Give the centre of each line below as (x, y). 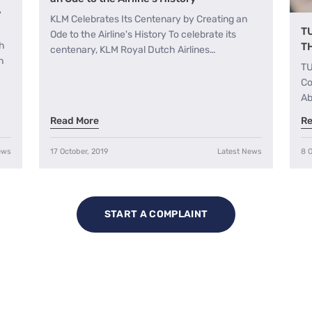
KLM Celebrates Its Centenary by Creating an (149, 19)
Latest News (240, 152)
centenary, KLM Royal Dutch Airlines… (133, 50)
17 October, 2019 (79, 152)
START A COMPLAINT (156, 214)
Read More (75, 121)
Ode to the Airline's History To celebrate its (143, 35)
